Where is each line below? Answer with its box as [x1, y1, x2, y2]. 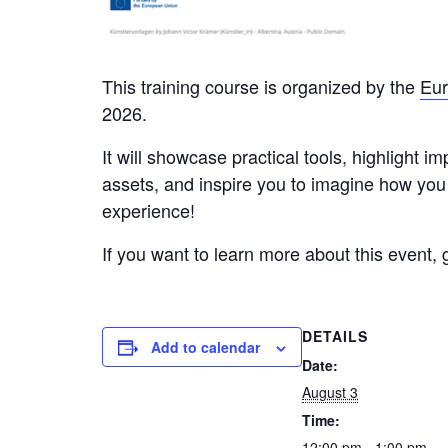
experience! [102, 197, 195, 224]
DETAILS [302, 326, 368, 347]
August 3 [302, 382, 358, 403]
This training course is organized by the [102, 73, 420, 100]
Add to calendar [151, 337, 260, 358]
